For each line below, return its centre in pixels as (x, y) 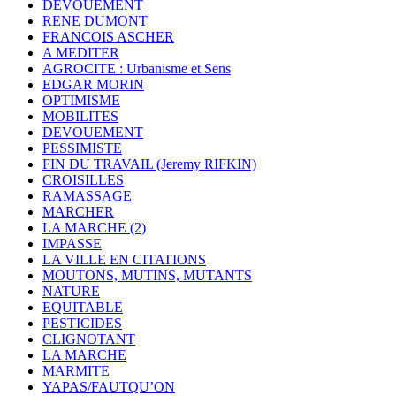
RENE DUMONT (95, 21)
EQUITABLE (83, 308)
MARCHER (78, 212)
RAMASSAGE (87, 196)
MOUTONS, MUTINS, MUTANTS (147, 276)
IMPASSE (72, 244)
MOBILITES (80, 117)
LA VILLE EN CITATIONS (124, 260)
